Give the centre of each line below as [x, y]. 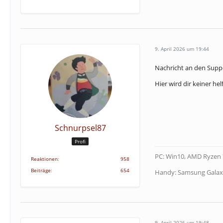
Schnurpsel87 [80, 128]
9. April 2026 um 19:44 [182, 49]
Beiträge [41, 170]
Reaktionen [44, 159]
